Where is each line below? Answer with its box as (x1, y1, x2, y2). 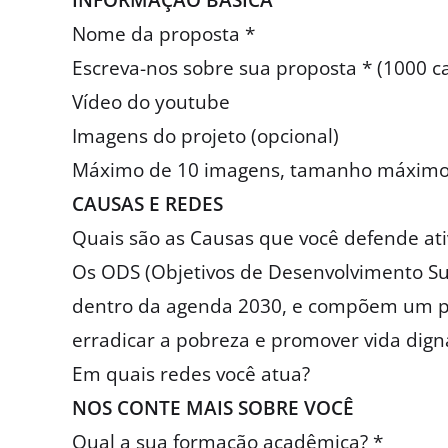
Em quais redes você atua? (72, 361, 310, 388)
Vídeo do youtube (72, 89, 230, 116)
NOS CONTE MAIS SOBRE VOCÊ (72, 395, 354, 422)
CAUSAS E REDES (72, 191, 223, 218)
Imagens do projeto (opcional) (72, 123, 339, 150)
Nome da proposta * (72, 21, 255, 48)
